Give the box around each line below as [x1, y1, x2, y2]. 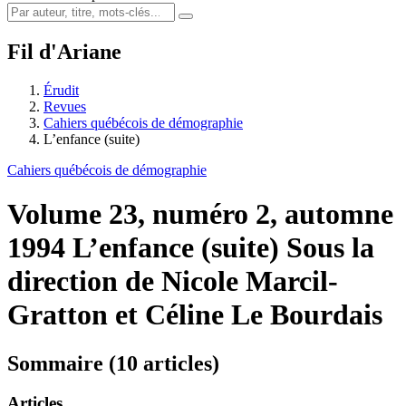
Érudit [43, 82, 79, 98]
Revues [43, 98, 86, 114]
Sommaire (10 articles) [7, 351, 219, 375]
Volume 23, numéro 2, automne [7, 198, 393, 231]
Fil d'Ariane [7, 39, 121, 63]
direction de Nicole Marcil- [7, 265, 338, 298]
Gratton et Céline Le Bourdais [7, 298, 382, 332]
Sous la [286, 231, 374, 265]
